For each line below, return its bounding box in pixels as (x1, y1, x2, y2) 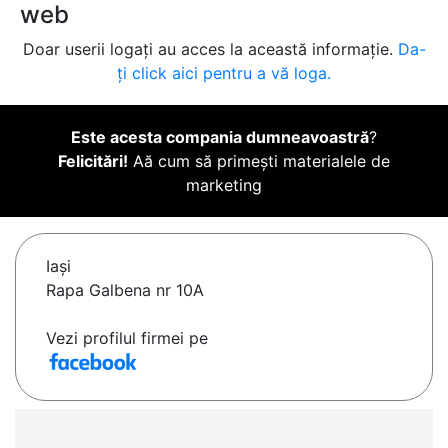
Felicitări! (58, 151, 128, 172)
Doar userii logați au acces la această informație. (22, 39, 398, 60)
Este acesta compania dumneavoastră (71, 127, 369, 148)
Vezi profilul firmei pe (46, 328, 208, 349)
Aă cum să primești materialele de (128, 151, 390, 172)
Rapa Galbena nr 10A (46, 280, 204, 301)
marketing (186, 175, 262, 196)
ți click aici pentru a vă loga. (117, 63, 331, 84)
